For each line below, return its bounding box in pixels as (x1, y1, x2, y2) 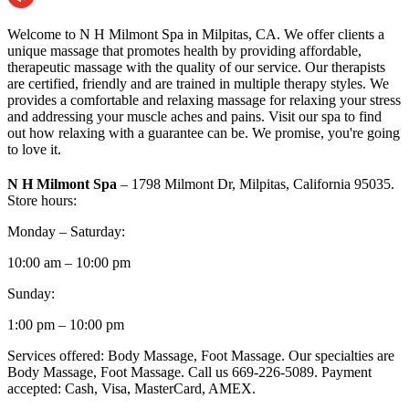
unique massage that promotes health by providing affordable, (7, 42, 362, 58)
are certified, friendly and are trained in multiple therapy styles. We (7, 75, 389, 91)
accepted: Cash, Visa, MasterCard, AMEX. (7, 380, 256, 396)
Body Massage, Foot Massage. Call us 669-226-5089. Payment (7, 363, 372, 380)
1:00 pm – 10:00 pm (7, 316, 124, 332)
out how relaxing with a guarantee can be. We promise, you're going (7, 124, 400, 141)
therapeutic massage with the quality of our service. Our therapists (7, 58, 385, 75)
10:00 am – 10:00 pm (7, 254, 131, 270)
